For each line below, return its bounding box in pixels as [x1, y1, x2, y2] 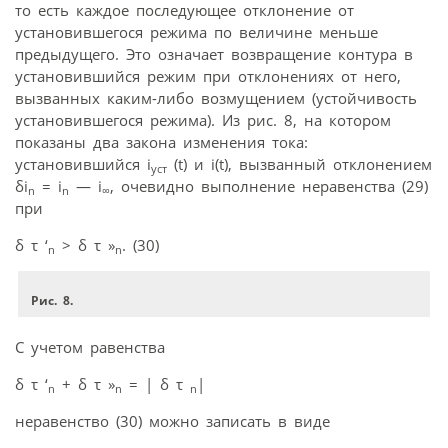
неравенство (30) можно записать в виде [15, 410, 330, 431]
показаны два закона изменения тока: [15, 131, 308, 152]
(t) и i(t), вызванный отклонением [167, 153, 432, 174]
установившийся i [15, 153, 151, 174]
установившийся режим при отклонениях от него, [15, 65, 401, 86]
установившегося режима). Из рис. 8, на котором [15, 109, 391, 130]
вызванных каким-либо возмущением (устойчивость [15, 87, 417, 108]
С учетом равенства [15, 336, 165, 357]
